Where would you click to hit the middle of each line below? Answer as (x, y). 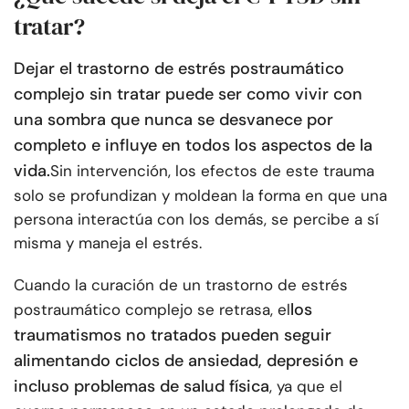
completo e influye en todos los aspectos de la (193, 146)
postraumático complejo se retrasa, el (152, 310)
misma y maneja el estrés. (108, 243)
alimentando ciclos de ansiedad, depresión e (186, 361)
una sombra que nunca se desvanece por (173, 120)
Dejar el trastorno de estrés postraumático (179, 69)
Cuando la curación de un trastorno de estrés (181, 285)
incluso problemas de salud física (142, 387)
